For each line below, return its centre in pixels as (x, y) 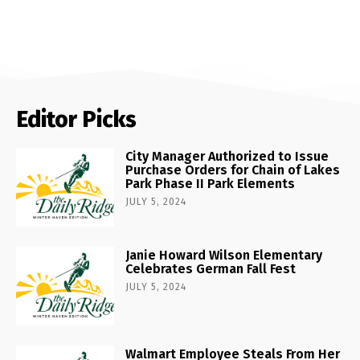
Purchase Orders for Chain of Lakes (233, 170)
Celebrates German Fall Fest (211, 268)
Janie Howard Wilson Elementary (224, 255)
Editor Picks (76, 119)
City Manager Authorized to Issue (227, 156)
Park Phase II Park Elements (211, 183)
